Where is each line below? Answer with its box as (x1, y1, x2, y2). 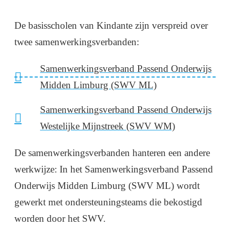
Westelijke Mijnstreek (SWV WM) (40, 121, 175, 132)
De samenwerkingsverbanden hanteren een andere (14, 147, 210, 159)
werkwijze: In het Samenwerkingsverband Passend (14, 164, 213, 175)
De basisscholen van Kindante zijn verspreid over (14, 20, 208, 31)
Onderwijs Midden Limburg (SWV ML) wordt (14, 180, 200, 191)
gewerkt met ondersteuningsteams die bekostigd (14, 197, 202, 208)
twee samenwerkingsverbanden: (14, 36, 139, 48)
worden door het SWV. (14, 213, 106, 224)
